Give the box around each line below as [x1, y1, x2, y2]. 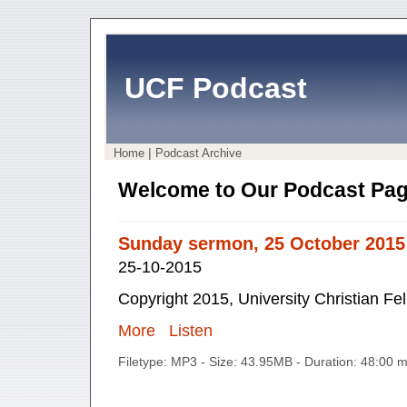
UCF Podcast [124, 72, 307, 105]
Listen [164, 322, 213, 341]
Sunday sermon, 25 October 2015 [118, 233, 405, 254]
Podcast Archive [155, 145, 242, 160]
